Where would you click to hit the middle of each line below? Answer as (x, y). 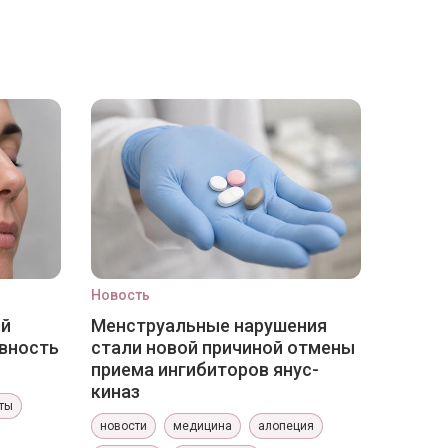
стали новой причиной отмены (223, 347)
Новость (120, 295)
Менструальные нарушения (209, 325)
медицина (202, 426)
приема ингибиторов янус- (205, 369)
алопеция (286, 426)
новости (123, 426)
